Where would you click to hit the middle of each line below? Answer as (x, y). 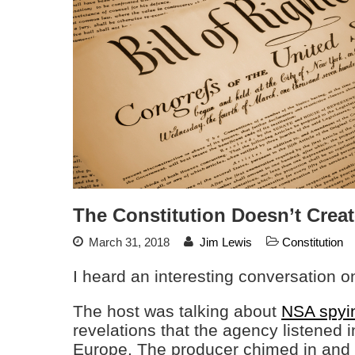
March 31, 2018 (128, 242)
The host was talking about (177, 311)
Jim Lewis (226, 242)
